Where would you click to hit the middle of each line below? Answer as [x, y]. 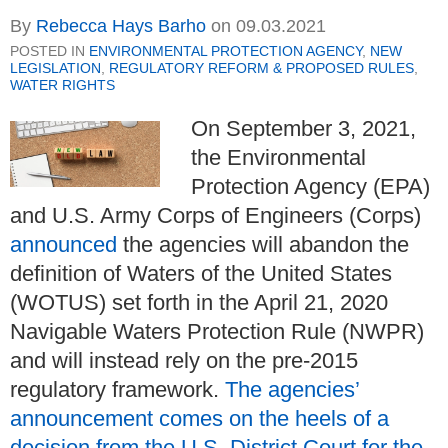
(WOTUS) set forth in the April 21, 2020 [199, 303]
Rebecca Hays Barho [121, 26]
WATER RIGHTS [62, 85]
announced [63, 245]
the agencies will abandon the [263, 245]
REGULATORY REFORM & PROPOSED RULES [261, 68]
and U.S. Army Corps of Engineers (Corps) [215, 216]
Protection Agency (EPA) [310, 187]
